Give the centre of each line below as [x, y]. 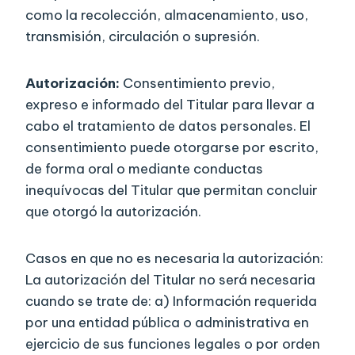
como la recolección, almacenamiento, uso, [167, 15]
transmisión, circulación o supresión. [143, 37]
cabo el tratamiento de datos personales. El [168, 126]
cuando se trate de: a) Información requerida [171, 302]
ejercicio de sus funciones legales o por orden [173, 344]
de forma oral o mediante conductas [144, 169]
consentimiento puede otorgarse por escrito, [172, 148]
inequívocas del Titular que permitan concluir [172, 191]
